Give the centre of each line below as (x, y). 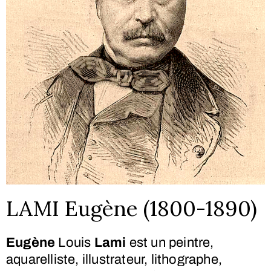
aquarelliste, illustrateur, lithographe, (114, 259)
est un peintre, (170, 242)
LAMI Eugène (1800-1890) (132, 208)
